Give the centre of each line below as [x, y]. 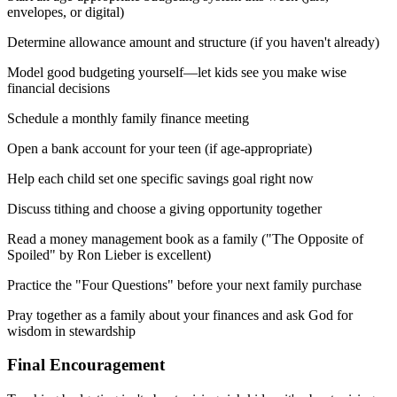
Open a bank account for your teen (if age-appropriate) [160, 148]
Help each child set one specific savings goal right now [160, 178]
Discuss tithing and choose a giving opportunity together [164, 208]
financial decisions [58, 88]
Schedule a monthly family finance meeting [128, 118]
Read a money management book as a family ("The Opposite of [185, 238]
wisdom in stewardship [71, 331]
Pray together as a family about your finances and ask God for [180, 315]
